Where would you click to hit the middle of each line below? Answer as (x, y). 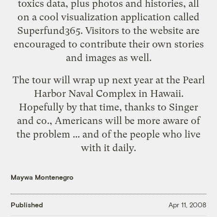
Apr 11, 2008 (187, 205)
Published (27, 205)
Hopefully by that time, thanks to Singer (108, 107)
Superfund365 (49, 30)
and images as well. (108, 57)
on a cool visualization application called (108, 17)
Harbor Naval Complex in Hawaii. (108, 93)
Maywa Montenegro (42, 177)
